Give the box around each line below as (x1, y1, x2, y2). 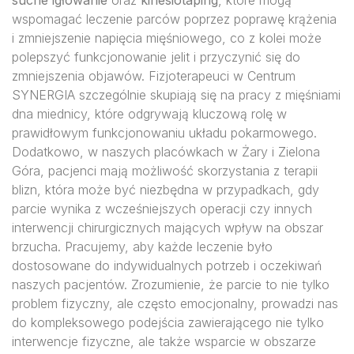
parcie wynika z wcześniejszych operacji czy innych (12, 201, 312, 217)
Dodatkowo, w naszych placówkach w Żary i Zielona (12, 144, 320, 160)
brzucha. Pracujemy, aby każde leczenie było (12, 239, 273, 254)
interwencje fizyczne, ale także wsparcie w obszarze (12, 333, 316, 349)
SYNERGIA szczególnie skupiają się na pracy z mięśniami (12, 87, 341, 103)
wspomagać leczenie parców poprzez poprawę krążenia (12, 11, 337, 27)
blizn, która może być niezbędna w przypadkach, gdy (12, 182, 319, 198)
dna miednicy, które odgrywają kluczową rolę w (12, 106, 287, 122)
